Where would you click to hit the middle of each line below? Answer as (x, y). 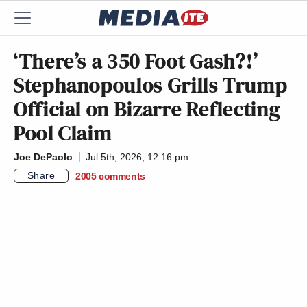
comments (122, 176)
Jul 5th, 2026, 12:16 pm (137, 157)
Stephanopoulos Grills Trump (151, 85)
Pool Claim (63, 133)
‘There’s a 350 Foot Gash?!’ (136, 61)
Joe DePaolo (43, 157)
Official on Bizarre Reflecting (147, 109)
